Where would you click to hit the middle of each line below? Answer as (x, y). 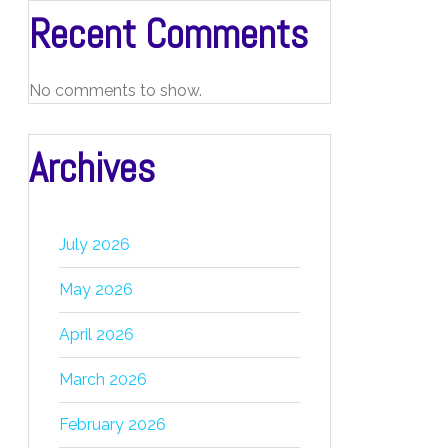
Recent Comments (168, 34)
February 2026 (112, 424)
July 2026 (94, 244)
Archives (92, 168)
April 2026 (96, 334)
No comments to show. (115, 90)
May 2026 (96, 289)
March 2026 (103, 379)
